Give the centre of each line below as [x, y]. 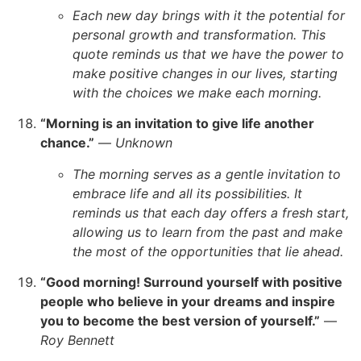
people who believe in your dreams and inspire [188, 302]
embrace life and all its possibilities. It [187, 193]
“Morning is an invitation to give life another [177, 124]
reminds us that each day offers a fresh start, [211, 212]
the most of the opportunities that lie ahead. [208, 251]
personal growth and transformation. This [199, 34]
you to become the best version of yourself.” [180, 321]
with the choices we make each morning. [197, 92]
